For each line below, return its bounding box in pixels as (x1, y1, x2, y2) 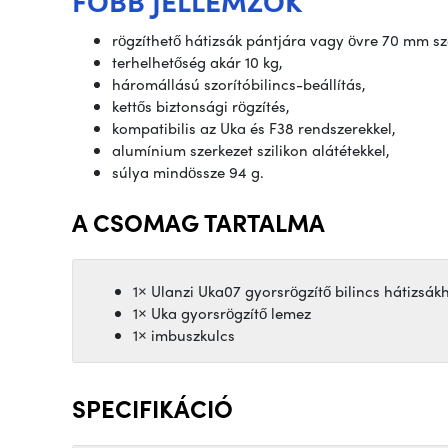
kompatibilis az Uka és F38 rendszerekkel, (112, 116, 396, 139)
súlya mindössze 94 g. (112, 160, 264, 183)
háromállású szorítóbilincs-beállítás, (112, 72, 366, 95)
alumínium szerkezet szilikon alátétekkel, (112, 138, 390, 161)
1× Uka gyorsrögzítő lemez (133, 301, 311, 324)
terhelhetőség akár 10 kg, (112, 50, 283, 73)
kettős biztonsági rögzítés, (112, 94, 290, 117)
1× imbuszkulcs (133, 323, 235, 346)
